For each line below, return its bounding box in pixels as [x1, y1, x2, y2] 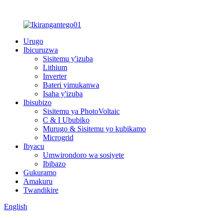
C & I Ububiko [43, 116, 90, 124]
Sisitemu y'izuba [43, 54, 93, 63]
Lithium [43, 63, 67, 72]
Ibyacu [23, 142, 44, 150]
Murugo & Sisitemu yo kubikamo [43, 125, 146, 133]
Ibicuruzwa [23, 46, 58, 54]
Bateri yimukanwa [43, 81, 99, 89]
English [4, 202, 27, 211]
